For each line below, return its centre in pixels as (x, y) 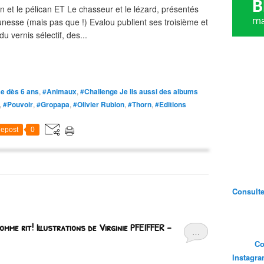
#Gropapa (53, 104)
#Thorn (140, 104)
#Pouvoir (18, 104)
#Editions (171, 104)
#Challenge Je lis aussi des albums (139, 91)
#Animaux (60, 91)
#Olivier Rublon (99, 104)
